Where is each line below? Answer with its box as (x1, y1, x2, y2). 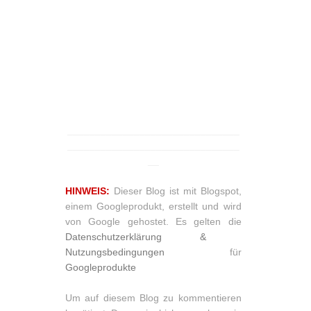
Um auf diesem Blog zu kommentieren (65, 292, 242, 304)
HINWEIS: (65, 185, 110, 197)
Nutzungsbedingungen (65, 246, 165, 258)
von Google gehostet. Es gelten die (65, 216, 242, 228)
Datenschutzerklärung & (65, 231, 206, 243)
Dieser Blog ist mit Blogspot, (113, 185, 242, 197)
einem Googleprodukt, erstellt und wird (65, 201, 242, 212)
